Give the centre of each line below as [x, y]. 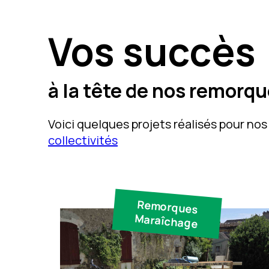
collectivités [83, 141]
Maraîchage [166, 221]
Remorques [167, 207]
